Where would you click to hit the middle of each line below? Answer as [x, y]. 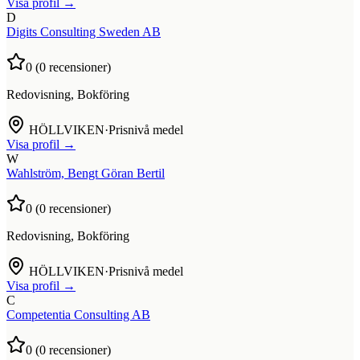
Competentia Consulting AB [78, 314]
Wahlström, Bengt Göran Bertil [86, 173]
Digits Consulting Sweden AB [84, 31]
